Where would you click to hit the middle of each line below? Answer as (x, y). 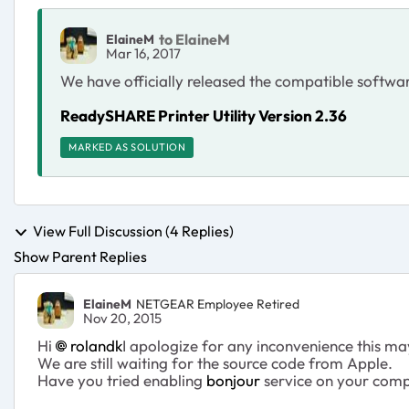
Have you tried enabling (122, 381)
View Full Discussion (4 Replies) (133, 231)
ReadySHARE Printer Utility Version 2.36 (204, 115)
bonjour (233, 381)
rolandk (96, 346)
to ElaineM (194, 39)
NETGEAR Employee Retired (218, 304)
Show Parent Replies (80, 257)
